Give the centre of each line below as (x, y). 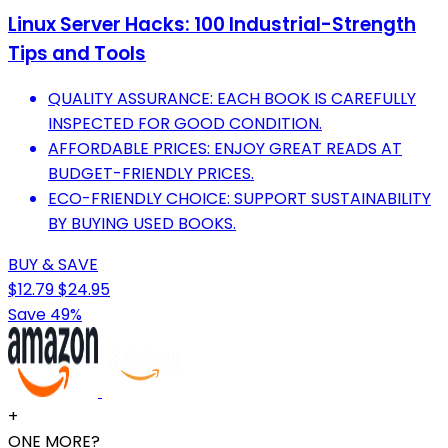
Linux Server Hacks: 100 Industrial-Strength (212, 24)
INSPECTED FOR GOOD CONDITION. (185, 124)
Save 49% (45, 315)
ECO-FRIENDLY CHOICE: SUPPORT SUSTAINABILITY (239, 199)
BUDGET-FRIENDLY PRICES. (151, 174)
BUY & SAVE (53, 265)
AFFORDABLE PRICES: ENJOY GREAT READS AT (225, 149)
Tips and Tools (77, 53)
